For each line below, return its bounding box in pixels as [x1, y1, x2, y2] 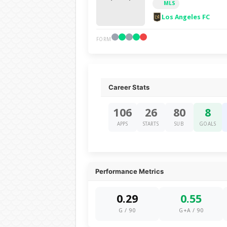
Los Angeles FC [161, 13, 210, 21]
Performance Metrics [95, 167, 164, 175]
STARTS [142, 121, 159, 127]
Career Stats [108, 83, 149, 91]
